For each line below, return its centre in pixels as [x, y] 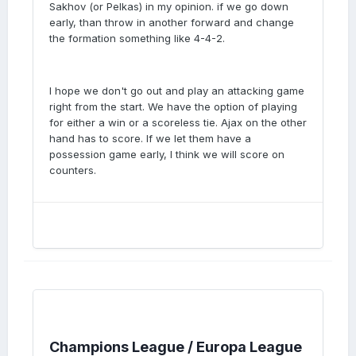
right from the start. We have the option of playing [173, 106]
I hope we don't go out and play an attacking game [177, 91]
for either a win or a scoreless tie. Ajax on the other [178, 122]
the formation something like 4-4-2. [137, 38]
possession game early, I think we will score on [167, 154]
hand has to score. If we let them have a [150, 138]
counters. [74, 170]
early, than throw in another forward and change [172, 22]
